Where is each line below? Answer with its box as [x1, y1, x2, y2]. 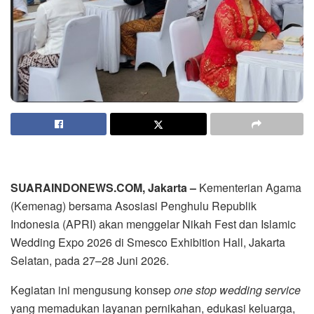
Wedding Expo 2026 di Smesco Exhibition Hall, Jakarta [11, 234, 285, 251]
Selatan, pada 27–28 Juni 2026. [11, 252, 169, 269]
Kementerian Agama [196, 179, 301, 196]
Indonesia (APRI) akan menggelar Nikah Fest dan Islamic [11, 216, 296, 233]
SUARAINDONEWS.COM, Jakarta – [11, 179, 196, 196]
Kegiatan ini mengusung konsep [11, 282, 174, 299]
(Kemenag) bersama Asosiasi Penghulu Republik [11, 198, 257, 214]
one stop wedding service [174, 282, 301, 299]
